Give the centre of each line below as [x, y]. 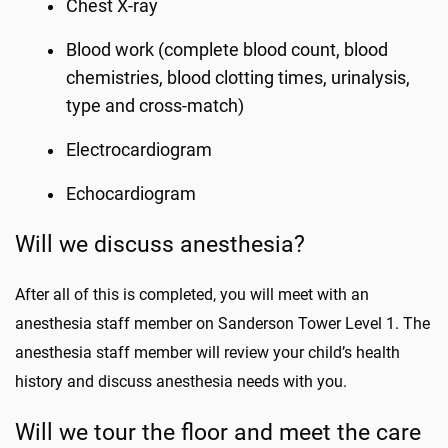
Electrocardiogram [141, 150]
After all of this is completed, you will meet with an [192, 294]
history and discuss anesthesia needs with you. [183, 381]
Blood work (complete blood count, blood [227, 50]
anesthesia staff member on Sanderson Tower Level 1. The [222, 323]
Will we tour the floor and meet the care [218, 432]
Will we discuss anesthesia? [163, 244]
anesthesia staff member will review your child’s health [207, 352]
